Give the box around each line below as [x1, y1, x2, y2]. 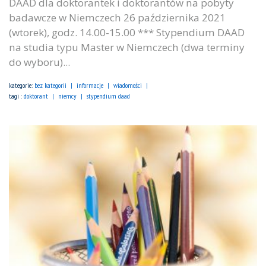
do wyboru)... [9, 55, 70, 69]
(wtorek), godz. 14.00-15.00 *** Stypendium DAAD [9, 26, 245, 40]
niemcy [58, 91, 77, 101]
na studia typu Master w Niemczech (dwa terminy [9, 40, 245, 55]
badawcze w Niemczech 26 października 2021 [9, 11, 226, 25]
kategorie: [9, 81, 34, 90]
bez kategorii [34, 81, 66, 90]
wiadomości [113, 81, 142, 90]
